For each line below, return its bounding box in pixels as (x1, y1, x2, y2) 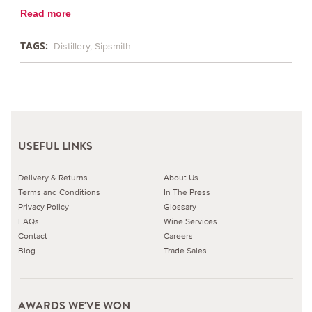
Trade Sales (164, 245, 208, 255)
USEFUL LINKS (18, 138, 93, 153)
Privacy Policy (18, 201, 70, 211)
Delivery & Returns (18, 172, 88, 182)
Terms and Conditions (18, 187, 101, 196)
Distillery (53, 41, 90, 52)
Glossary (164, 201, 197, 211)
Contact (18, 231, 48, 240)
